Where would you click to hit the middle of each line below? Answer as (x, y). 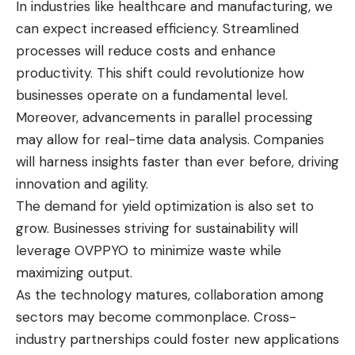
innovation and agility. (82, 184)
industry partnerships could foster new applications (177, 340)
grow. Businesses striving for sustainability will (157, 229)
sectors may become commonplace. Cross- (156, 317)
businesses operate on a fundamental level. (152, 95)
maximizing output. (74, 273)
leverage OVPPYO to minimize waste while (149, 251)
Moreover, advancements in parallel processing (164, 118)
